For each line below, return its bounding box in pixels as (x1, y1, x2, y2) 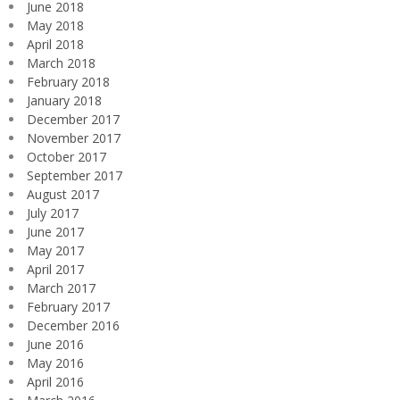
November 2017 (27, 129, 121, 146)
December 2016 (27, 316, 120, 334)
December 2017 (27, 110, 120, 128)
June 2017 (27, 222, 84, 240)
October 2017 (27, 147, 106, 165)
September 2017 (27, 166, 122, 184)
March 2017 (27, 279, 96, 296)
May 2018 (27, 16, 84, 34)
